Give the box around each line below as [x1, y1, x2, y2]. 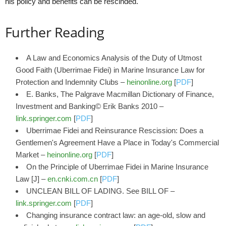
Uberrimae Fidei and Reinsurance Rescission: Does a [26, 126, 203, 135]
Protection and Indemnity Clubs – [16, 78, 127, 86]
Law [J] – [16, 175, 47, 183]
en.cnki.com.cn [47, 175, 98, 183]
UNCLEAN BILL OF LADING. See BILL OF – [26, 187, 175, 195]
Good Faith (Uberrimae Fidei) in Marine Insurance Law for [16, 66, 205, 74]
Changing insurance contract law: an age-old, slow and [26, 211, 205, 219]
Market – [16, 150, 47, 159]
